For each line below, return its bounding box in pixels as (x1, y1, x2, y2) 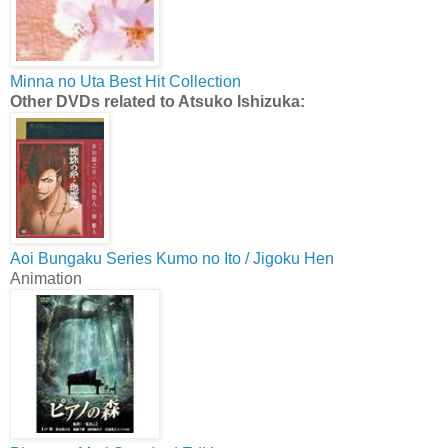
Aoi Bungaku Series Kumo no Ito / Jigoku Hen (10, 250, 334, 268)
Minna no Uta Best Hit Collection (10, 73, 241, 91)
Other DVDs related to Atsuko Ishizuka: (10, 93, 305, 111)
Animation (10, 270, 82, 288)
